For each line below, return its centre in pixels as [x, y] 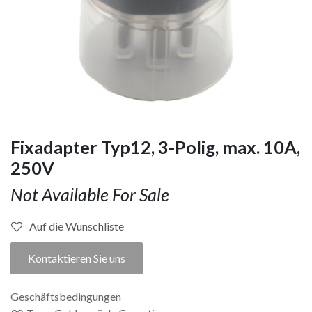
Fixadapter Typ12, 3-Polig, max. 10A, [155, 147]
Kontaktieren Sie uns [77, 258]
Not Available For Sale [90, 194]
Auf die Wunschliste [77, 226]
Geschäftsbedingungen [66, 296]
